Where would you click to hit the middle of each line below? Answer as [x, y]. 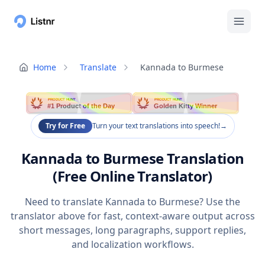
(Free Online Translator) [132, 176]
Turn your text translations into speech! [156, 126]
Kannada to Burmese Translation [132, 159]
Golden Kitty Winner [186, 106]
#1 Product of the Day [82, 106]
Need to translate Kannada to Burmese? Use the [132, 202]
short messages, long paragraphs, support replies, [132, 230]
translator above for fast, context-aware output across [132, 216]
